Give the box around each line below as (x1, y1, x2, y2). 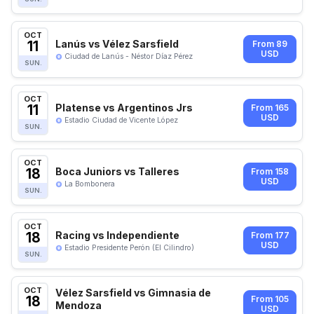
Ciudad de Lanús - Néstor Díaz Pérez (64, 51, 193, 61)
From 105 (251, 294, 289, 305)
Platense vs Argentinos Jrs (55, 101, 193, 114)
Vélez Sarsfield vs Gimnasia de (55, 286, 211, 299)
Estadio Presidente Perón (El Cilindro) (64, 243, 194, 252)
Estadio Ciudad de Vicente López (64, 115, 178, 125)
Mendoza (55, 299, 102, 311)
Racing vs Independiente (55, 228, 179, 241)
